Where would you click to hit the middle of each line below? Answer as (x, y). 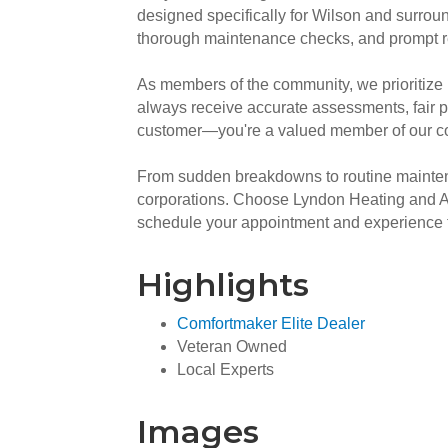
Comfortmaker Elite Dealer (271, 323)
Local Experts (225, 369)
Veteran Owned (232, 346)
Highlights (223, 284)
